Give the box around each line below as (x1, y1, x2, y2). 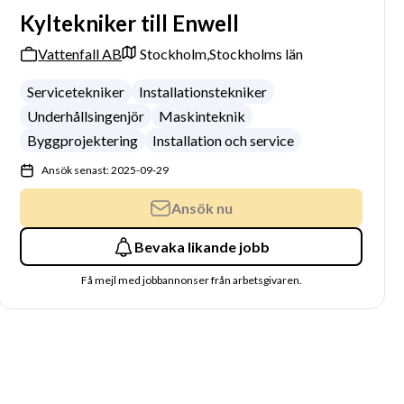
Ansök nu (171, 198, 234, 216)
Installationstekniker (139, 83, 268, 100)
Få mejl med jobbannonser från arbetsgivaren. (80, 273, 302, 287)
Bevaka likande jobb (134, 237, 271, 255)
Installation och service (152, 132, 295, 149)
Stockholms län (209, 45, 304, 62)
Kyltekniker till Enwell (20, 10, 240, 36)
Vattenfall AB (38, 45, 123, 62)
